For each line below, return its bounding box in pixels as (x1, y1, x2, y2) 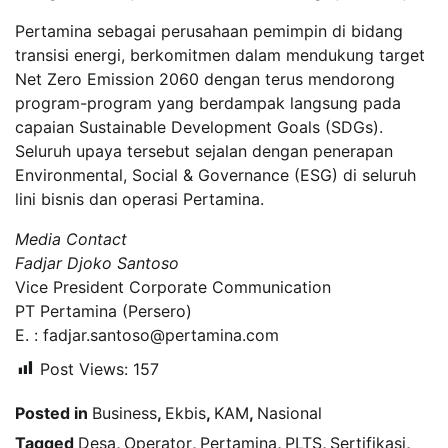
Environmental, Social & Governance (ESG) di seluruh (15, 164, 416, 185)
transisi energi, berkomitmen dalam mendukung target (15, 44, 425, 65)
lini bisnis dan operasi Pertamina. (15, 188, 264, 209)
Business (92, 402, 157, 423)
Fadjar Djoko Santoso (15, 252, 179, 273)
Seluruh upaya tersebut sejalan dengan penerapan (15, 140, 393, 161)
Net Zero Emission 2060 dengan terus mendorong (15, 68, 395, 89)
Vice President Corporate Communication (15, 276, 331, 297)
